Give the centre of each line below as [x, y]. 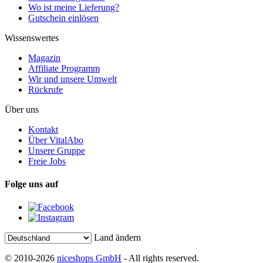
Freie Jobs [47, 161]
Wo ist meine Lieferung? [74, 7]
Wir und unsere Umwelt [73, 79]
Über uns [22, 109]
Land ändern [117, 238]
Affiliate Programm [64, 68]
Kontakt [43, 129]
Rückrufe [45, 89]
